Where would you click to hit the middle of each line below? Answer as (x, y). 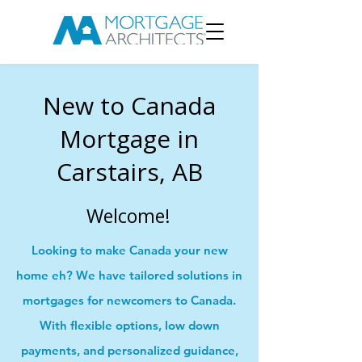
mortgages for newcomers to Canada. (129, 300)
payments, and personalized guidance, (129, 350)
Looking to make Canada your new (129, 250)
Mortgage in (129, 139)
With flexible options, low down (129, 325)
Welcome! (128, 216)
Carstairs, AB (129, 172)
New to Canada (129, 105)
